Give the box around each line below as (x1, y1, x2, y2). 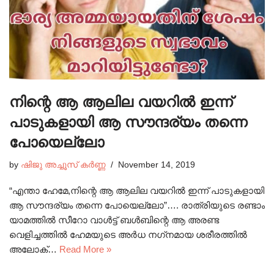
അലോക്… (9, 244, 59, 255)
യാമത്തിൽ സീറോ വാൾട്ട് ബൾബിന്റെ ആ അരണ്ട (9, 215, 219, 226)
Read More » (59, 244, 111, 255)
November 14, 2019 (118, 160, 195, 170)
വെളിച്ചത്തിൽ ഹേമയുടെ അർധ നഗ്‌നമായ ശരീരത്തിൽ (9, 229, 247, 240)
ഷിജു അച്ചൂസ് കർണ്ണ (21, 160, 106, 170)
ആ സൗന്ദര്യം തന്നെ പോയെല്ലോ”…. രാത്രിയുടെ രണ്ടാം (9, 200, 265, 211)
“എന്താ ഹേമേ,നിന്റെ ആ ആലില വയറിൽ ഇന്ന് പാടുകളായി (9, 185, 264, 196)
